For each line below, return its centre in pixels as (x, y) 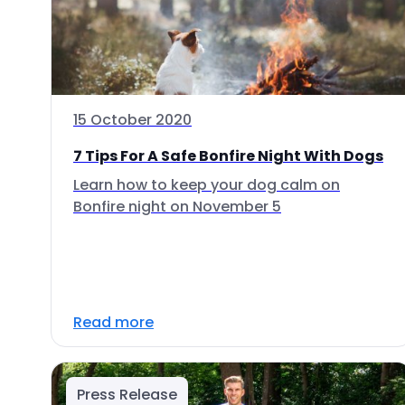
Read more (113, 322)
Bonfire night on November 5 (177, 207)
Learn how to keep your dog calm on (207, 185)
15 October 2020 (132, 120)
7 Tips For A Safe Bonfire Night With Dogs (228, 156)
